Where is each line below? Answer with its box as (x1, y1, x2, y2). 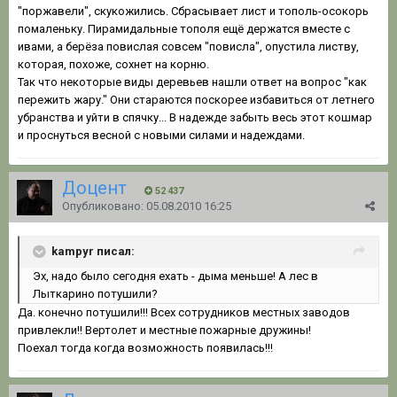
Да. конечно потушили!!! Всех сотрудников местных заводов (18, 305, 350, 319)
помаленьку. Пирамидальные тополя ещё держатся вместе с (18, 21, 350, 35)
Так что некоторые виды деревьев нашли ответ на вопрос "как (18, 74, 367, 89)
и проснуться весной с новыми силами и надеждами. (18, 128, 305, 142)
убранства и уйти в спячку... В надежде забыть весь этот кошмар (18, 110, 372, 124)
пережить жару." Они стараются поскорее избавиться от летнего (18, 92, 375, 106)
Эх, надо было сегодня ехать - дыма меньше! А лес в (33, 269, 318, 283)
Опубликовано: (62, 198, 146, 213)
